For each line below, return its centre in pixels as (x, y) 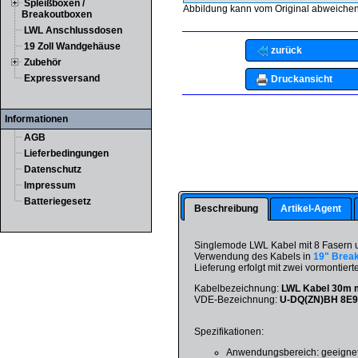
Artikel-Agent (311, 208)
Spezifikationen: (229, 331)
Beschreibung (226, 208)
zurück (285, 50)
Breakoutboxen (57, 14)
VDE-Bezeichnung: (237, 299)
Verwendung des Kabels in (254, 256)
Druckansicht (300, 79)
